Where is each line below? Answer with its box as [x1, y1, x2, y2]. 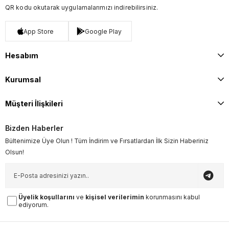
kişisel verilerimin [85, 193, 145, 201]
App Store [24, 27, 54, 35]
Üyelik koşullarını [18, 193, 75, 201]
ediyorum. [18, 201, 49, 209]
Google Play [84, 27, 122, 35]
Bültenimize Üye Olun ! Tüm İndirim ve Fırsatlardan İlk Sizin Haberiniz [5, 137, 209, 145]
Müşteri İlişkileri [5, 99, 63, 108]
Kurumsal [5, 75, 41, 84]
